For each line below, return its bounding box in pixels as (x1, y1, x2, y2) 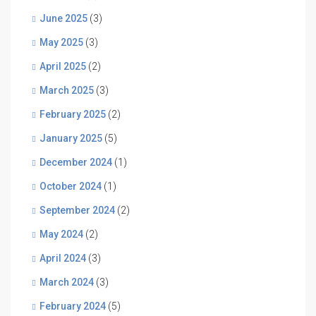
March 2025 (39, 85, 94, 97)
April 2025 (39, 61, 86, 73)
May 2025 (39, 37, 83, 49)
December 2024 (39, 157, 112, 169)
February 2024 (39, 300, 106, 312)
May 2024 (39, 229, 83, 241)
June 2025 (39, 13, 87, 25)
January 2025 (39, 133, 102, 145)
